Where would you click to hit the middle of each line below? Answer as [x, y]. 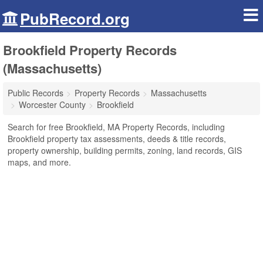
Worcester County [52, 104]
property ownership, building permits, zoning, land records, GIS [125, 150]
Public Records [36, 93]
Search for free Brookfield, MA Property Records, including [116, 127]
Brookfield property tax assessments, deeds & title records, [117, 139]
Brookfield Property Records [90, 50]
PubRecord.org [75, 18]
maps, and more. [39, 162]
